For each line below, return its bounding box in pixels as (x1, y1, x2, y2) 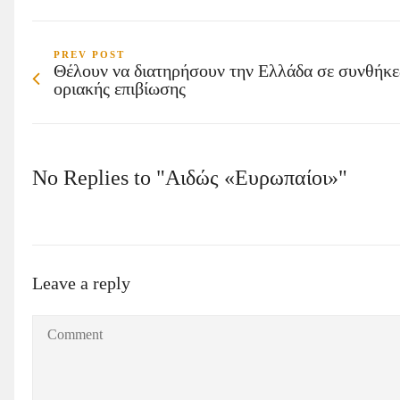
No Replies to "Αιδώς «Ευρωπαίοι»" (32, 165, 347, 189)
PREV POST (54, 48, 125, 60)
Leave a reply (32, 272, 130, 293)
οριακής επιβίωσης (54, 78, 186, 98)
